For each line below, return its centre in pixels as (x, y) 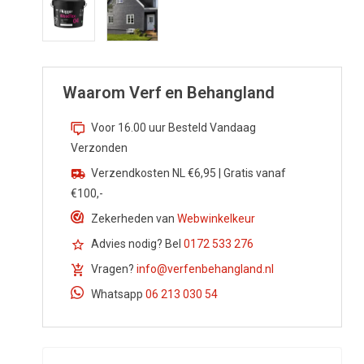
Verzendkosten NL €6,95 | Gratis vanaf (188, 173)
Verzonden (99, 148)
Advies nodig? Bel (137, 244)
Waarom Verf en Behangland (169, 93)
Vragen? (114, 269)
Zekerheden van (134, 219)
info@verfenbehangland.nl (205, 269)
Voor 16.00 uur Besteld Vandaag (173, 128)
